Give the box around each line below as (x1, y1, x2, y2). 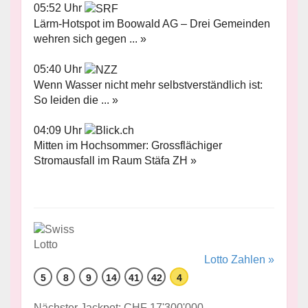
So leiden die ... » (34, 93, 118, 106)
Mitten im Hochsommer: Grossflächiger (34, 140, 222, 152)
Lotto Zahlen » (204, 254, 274, 266)
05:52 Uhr (34, 2, 85, 14)
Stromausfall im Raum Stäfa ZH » (34, 155, 197, 167)
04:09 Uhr (34, 124, 85, 136)
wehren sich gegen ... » (34, 32, 146, 45)
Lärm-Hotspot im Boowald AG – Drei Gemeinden (34, 17, 270, 30)
